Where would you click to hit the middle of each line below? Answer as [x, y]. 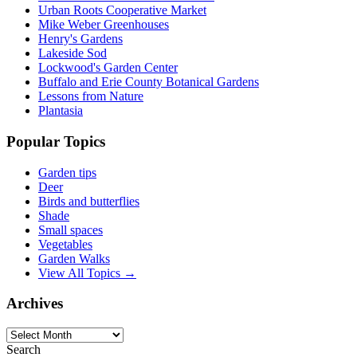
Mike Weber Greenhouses [104, 25]
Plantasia [61, 111]
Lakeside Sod [73, 53]
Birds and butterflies [89, 201]
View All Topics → [87, 273]
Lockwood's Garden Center [108, 68]
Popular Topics [56, 141]
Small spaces [71, 229]
